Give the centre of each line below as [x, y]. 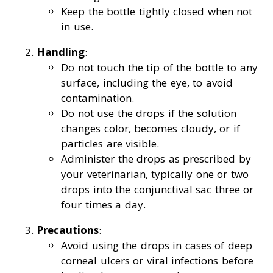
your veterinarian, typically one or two [155, 174]
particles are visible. [110, 144]
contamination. [97, 98]
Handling [61, 52]
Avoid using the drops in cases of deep [157, 246]
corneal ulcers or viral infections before [157, 261]
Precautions [68, 230]
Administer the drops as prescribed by [156, 159]
